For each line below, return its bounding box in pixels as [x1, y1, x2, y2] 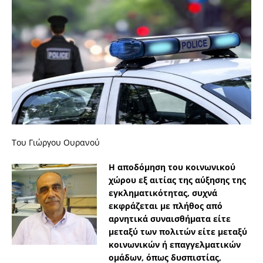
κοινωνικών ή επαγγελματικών [109, 239, 241, 251]
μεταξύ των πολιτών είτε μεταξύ [109, 226, 247, 238]
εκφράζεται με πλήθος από [109, 200, 222, 212]
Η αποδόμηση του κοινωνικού [109, 161, 235, 173]
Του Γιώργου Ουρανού [12, 137, 100, 149]
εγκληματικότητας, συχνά [109, 187, 217, 199]
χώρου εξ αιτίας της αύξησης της [109, 174, 246, 186]
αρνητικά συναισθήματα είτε [109, 213, 231, 225]
